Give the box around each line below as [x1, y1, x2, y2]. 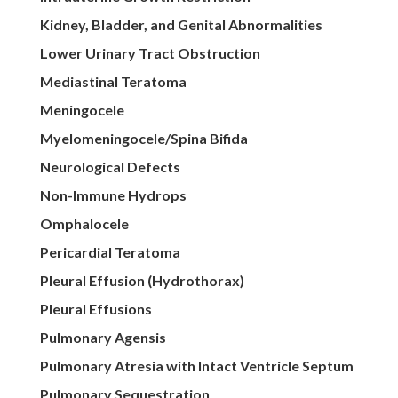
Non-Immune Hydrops [39, 187, 187, 204]
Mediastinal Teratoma [39, 73, 187, 91]
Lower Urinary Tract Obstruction [39, 44, 260, 62]
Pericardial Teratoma [39, 243, 180, 261]
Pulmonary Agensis [39, 329, 166, 346]
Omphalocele [39, 215, 129, 233]
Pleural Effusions [39, 300, 152, 318]
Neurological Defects [39, 158, 180, 176]
